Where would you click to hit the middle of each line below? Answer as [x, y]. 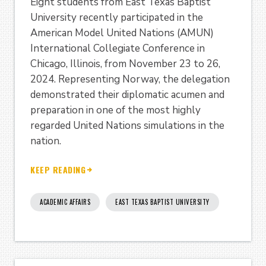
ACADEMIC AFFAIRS [65, 202]
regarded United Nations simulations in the [127, 126]
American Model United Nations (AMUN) [122, 33]
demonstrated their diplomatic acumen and [127, 95]
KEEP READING [58, 170]
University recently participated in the [117, 18]
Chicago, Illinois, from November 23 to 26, [125, 64]
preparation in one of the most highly [115, 110]
